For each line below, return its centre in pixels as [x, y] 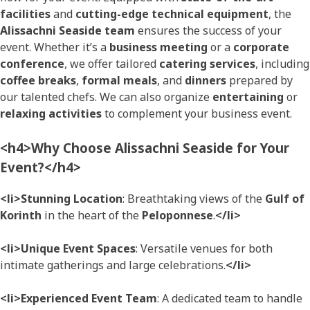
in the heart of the [92, 216]
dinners [206, 81]
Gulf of [285, 199]
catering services [207, 64]
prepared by [259, 81]
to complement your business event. [197, 114]
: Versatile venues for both [204, 249]
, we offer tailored [112, 64]
